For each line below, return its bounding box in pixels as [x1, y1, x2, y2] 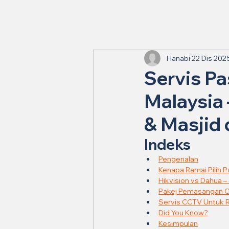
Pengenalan [158, 154, 198, 164]
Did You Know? [158, 208, 208, 217]
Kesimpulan [158, 219, 198, 228]
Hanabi [167, 53, 190, 63]
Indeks [144, 135, 191, 153]
